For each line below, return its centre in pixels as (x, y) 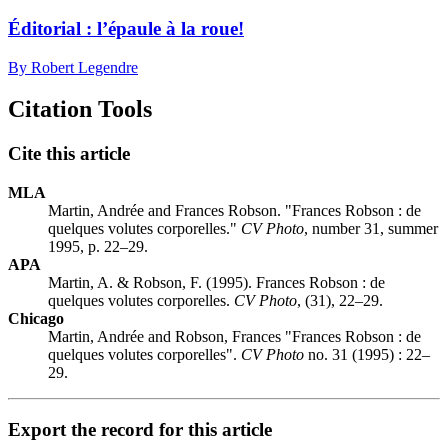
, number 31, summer (371, 229)
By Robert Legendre (73, 67)
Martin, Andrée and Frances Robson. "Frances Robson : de (234, 211)
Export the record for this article (140, 429)
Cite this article (69, 154)
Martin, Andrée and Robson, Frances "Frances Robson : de (234, 337)
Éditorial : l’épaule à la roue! (126, 28)
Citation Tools (80, 109)
